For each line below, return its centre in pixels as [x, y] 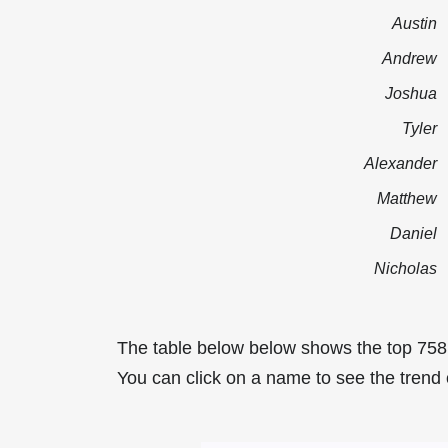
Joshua [411, 92]
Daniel [413, 232]
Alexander [400, 162]
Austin [414, 22]
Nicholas [405, 267]
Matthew [407, 197]
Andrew [409, 57]
